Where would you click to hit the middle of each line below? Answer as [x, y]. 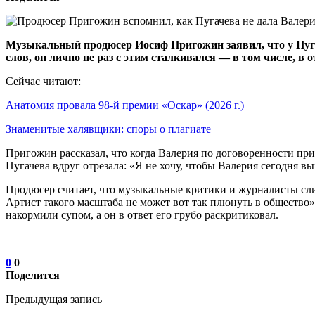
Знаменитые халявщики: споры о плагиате [108, 129]
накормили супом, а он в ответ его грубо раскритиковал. [142, 214]
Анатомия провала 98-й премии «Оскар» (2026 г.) [125, 105]
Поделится [33, 275]
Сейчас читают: [43, 81]
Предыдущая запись [54, 299]
